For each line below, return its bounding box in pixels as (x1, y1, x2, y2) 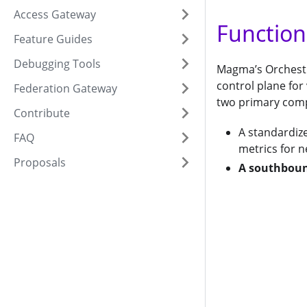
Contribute (14, 106, 70, 121)
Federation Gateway (14, 81, 117, 96)
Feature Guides (14, 32, 93, 47)
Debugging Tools (14, 56, 101, 71)
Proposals (14, 155, 66, 170)
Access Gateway (14, 7, 96, 22)
